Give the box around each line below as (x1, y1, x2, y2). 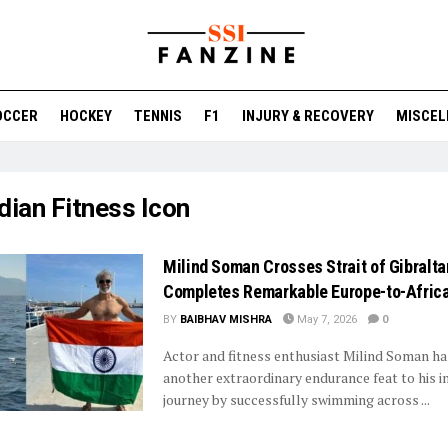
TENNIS (134, 107, 182, 125)
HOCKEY (60, 107, 112, 125)
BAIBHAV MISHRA (180, 313, 272, 326)
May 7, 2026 (294, 313, 357, 326)
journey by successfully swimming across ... (163, 390, 430, 409)
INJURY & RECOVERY (242, 107, 374, 125)
